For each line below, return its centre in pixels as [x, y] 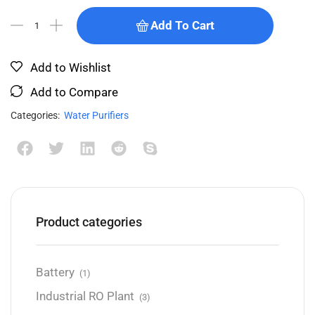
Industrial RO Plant [85, 297]
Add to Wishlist [71, 67]
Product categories [89, 222]
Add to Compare [74, 92]
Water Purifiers [96, 115]
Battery [55, 273]
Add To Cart [182, 25]
